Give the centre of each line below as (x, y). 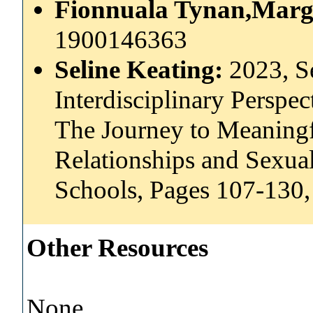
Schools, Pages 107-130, (182, 189)
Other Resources (117, 247)
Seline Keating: (142, 69)
